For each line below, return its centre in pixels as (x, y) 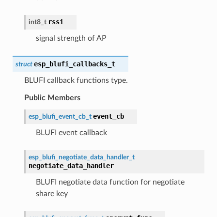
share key (52, 194)
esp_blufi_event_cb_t (60, 116)
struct (24, 64)
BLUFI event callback (71, 132)
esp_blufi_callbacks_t (74, 64)
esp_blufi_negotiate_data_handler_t (81, 157)
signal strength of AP (71, 38)
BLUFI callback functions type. (76, 80)
